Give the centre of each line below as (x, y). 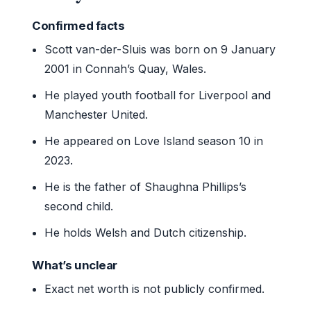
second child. (79, 206)
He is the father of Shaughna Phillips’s (146, 186)
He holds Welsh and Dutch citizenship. (146, 232)
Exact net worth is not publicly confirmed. (155, 288)
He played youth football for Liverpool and (158, 95)
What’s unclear (75, 265)
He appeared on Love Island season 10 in (154, 141)
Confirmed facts (78, 25)
